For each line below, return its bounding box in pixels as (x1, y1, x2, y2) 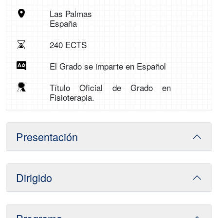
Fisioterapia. (49, 91, 94, 103)
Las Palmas (49, 7, 92, 19)
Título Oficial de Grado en (49, 81, 171, 93)
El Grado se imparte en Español (49, 60, 166, 72)
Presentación (16, 129, 78, 144)
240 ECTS (49, 38, 87, 51)
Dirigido (16, 170, 52, 185)
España (49, 17, 77, 29)
